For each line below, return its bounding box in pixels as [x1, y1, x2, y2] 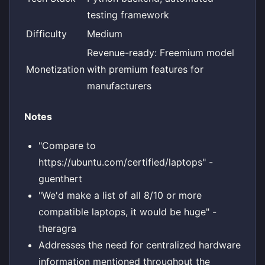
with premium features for [87, 63, 203, 75]
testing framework [87, 8, 169, 21]
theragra [38, 222, 76, 235]
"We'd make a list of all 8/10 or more [38, 189, 202, 202]
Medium [87, 27, 122, 40]
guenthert [38, 173, 82, 185]
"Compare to [38, 140, 96, 152]
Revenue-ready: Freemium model [87, 46, 234, 59]
